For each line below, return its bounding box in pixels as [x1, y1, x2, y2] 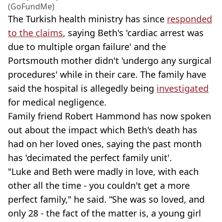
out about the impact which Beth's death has [8, 124, 197, 136]
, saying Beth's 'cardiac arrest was [63, 27, 204, 39]
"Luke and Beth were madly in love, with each [8, 166, 199, 177]
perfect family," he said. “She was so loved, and [8, 193, 205, 205]
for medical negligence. [8, 96, 107, 108]
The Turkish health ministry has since [8, 13, 167, 25]
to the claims [8, 27, 63, 39]
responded [167, 13, 212, 25]
